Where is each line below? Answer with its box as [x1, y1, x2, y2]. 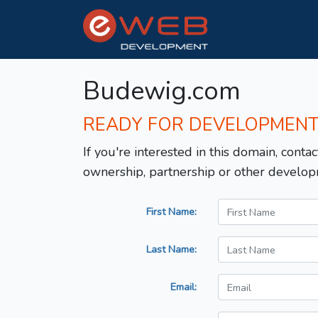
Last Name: [146, 242, 197, 257]
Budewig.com [83, 74, 241, 109]
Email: [170, 280, 197, 295]
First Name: [146, 204, 197, 219]
